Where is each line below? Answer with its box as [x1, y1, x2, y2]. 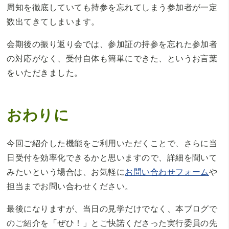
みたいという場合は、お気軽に [7, 167, 125, 177]
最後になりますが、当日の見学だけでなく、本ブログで [7, 203, 218, 214]
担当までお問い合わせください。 [7, 181, 133, 192]
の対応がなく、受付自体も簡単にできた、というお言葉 [7, 53, 218, 64]
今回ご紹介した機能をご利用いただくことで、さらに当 [7, 138, 218, 149]
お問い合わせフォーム [125, 167, 209, 177]
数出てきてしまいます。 [7, 16, 100, 27]
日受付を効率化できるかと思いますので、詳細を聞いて [7, 152, 218, 163]
